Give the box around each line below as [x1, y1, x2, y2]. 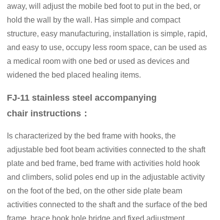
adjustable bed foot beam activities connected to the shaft [7, 145, 206, 154]
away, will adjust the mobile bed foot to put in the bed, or [7, 2, 201, 11]
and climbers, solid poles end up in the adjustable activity [7, 173, 205, 182]
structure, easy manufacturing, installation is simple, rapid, [7, 29, 208, 38]
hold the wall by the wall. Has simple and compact [7, 16, 181, 25]
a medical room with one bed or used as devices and [7, 57, 190, 66]
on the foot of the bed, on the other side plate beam [7, 187, 183, 195]
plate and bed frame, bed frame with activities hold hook [7, 159, 200, 168]
